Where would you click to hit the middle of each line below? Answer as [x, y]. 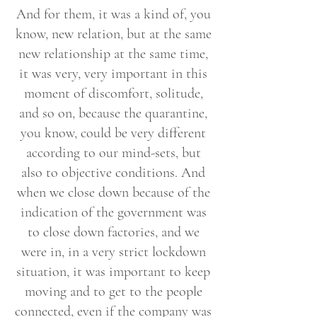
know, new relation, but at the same [113, 34]
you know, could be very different [113, 133]
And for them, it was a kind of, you [113, 14]
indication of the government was [113, 212]
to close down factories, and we [113, 232]
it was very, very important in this [113, 74]
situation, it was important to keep [113, 272]
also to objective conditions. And [113, 173]
